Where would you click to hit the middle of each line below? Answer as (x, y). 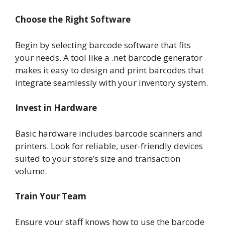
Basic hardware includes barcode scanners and (109, 133)
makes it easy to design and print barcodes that (109, 70)
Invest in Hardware (56, 108)
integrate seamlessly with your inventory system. (111, 82)
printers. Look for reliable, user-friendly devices (109, 146)
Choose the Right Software (73, 20)
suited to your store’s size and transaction (98, 158)
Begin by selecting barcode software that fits (103, 45)
